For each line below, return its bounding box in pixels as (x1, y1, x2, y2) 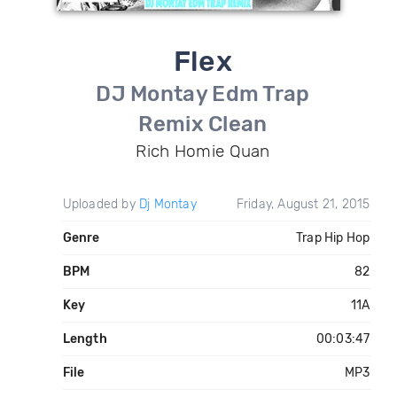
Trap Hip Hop (296, 230, 370, 245)
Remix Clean (138, 112, 268, 136)
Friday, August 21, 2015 (236, 197, 370, 212)
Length (62, 331, 107, 346)
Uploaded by (62, 197, 139, 212)
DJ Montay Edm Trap (96, 82, 310, 106)
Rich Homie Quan (136, 141, 270, 161)
